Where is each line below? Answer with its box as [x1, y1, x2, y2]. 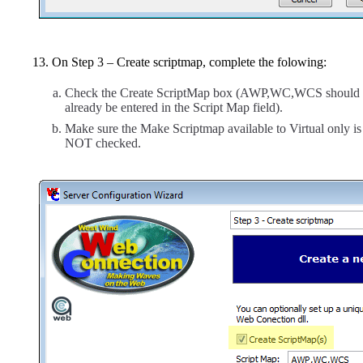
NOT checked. [65, 136, 141, 151]
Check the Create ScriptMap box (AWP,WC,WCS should [65, 86, 360, 100]
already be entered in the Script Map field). [65, 100, 283, 115]
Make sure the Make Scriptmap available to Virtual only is [65, 122, 361, 136]
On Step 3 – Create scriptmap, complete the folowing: [52, 55, 327, 70]
